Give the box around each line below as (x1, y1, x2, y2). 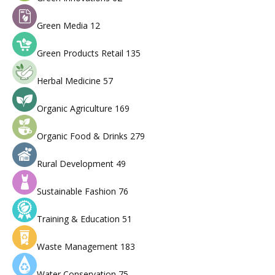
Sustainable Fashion (37, 185, 118, 198)
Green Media (37, 20, 90, 32)
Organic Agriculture (37, 103, 115, 115)
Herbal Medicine (37, 75, 103, 87)
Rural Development (37, 158, 116, 170)
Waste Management (37, 241, 120, 253)
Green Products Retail (37, 47, 126, 60)
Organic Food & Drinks (37, 130, 130, 142)
